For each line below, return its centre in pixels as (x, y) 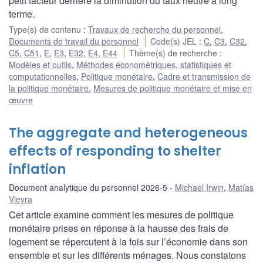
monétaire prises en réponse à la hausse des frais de (119, 228)
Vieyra (21, 199)
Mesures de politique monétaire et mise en (173, 88)
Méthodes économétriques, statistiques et (154, 64)
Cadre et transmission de (204, 76)
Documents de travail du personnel (74, 41)
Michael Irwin (199, 187)
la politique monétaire (49, 88)
